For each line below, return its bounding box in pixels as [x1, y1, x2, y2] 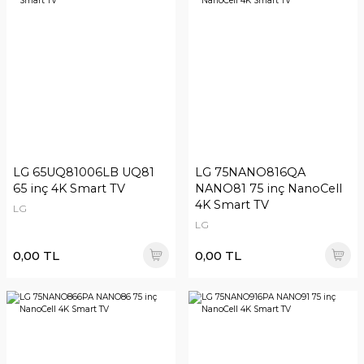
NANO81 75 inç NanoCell [195, 181, 342, 196]
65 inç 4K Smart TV [13, 181, 125, 196]
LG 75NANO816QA [195, 165, 305, 180]
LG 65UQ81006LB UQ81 [13, 165, 154, 180]
